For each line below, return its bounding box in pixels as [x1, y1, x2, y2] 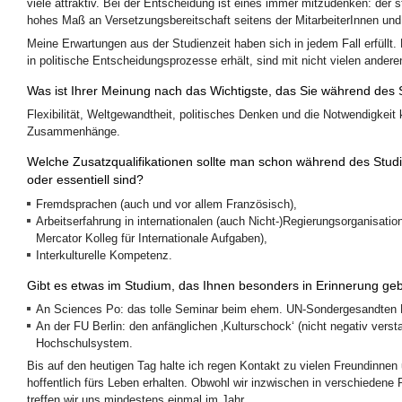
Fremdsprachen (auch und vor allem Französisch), [36, 197, 297, 211]
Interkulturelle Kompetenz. [36, 248, 172, 262]
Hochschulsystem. [36, 336, 133, 350]
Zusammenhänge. [27, 125, 120, 139]
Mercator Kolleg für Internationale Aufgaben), [36, 231, 267, 245]
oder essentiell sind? [27, 172, 144, 188]
